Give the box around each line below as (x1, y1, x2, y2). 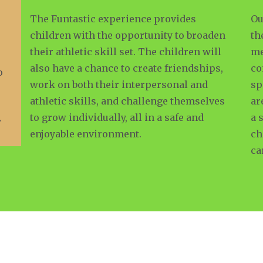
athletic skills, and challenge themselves (29, 95, 225, 107)
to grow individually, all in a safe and (29, 112, 204, 123)
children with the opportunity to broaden (29, 29, 225, 41)
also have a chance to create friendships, (29, 62, 223, 74)
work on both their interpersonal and (29, 79, 208, 90)
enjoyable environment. (29, 128, 141, 140)
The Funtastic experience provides (29, 13, 196, 25)
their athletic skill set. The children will (29, 46, 221, 58)
